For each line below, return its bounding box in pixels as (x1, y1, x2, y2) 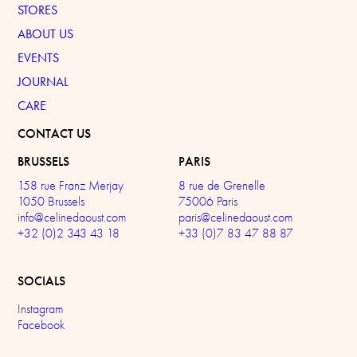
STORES (18, 2, 58, 18)
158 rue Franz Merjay (18, 178, 124, 193)
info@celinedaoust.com (18, 210, 127, 225)
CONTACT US (18, 125, 92, 141)
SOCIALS (18, 273, 66, 288)
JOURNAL (18, 73, 69, 89)
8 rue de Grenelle (178, 178, 265, 193)
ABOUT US (18, 25, 74, 41)
